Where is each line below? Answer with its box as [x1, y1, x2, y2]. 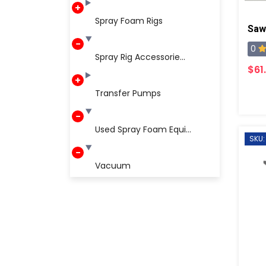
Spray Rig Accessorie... [95, 51, 185, 63]
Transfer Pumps [95, 87, 161, 99]
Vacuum [95, 160, 131, 172]
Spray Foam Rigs [95, 15, 163, 27]
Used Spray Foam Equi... [95, 123, 191, 135]
